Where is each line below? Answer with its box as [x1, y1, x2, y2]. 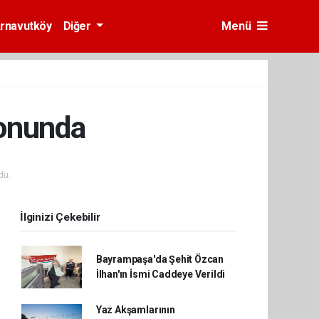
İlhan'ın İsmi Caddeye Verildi [95, 268, 226, 280]
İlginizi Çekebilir [20, 211, 100, 224]
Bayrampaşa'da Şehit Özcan [95, 253, 224, 265]
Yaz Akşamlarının [95, 304, 175, 315]
